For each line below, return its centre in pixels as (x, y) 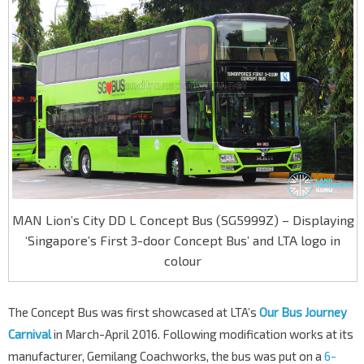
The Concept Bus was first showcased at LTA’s (134, 312)
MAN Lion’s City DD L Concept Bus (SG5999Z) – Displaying (183, 219)
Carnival (30, 334)
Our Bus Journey (303, 312)
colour (183, 260)
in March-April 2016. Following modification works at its (202, 334)
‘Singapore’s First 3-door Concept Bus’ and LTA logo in (183, 240)
